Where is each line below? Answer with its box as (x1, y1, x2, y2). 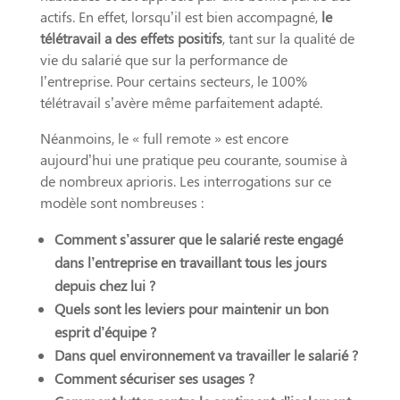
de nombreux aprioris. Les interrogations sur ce (39, 171, 331, 190)
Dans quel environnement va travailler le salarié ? (54, 345, 358, 364)
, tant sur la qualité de (221, 28, 354, 47)
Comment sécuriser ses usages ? (54, 368, 254, 387)
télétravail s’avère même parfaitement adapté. (39, 92, 322, 112)
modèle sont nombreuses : (39, 192, 204, 212)
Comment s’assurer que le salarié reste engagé (54, 229, 343, 248)
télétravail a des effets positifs (39, 28, 222, 47)
